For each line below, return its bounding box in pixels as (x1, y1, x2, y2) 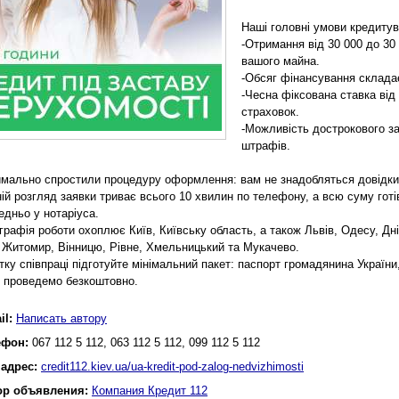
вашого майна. (241, 54, 320, 68)
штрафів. (241, 139, 290, 152)
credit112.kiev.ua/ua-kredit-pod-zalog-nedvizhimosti (41, 360, 304, 373)
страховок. (241, 105, 299, 118)
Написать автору (16, 312, 107, 325)
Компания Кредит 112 (92, 384, 208, 397)
